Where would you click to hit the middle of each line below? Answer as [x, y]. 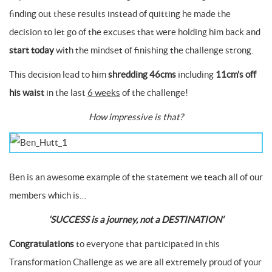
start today [32, 50]
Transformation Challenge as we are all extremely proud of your [135, 262]
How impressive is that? [136, 117]
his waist [27, 93]
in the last [66, 93]
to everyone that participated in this [147, 244]
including [196, 74]
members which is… [48, 195]
